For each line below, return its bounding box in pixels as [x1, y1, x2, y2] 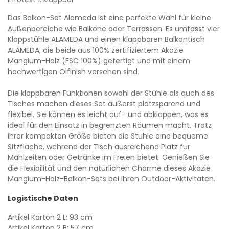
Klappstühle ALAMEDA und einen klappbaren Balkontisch [8, 34, 205, 44]
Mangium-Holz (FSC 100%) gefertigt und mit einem [8, 55, 190, 66]
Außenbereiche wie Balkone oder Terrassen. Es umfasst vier [8, 23, 220, 34]
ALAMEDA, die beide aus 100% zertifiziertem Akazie [8, 44, 184, 55]
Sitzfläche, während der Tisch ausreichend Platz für [8, 141, 190, 152]
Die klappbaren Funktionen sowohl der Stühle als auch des [8, 87, 214, 98]
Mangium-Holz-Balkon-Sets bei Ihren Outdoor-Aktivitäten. [8, 173, 215, 184]
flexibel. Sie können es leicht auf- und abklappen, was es [8, 109, 209, 120]
